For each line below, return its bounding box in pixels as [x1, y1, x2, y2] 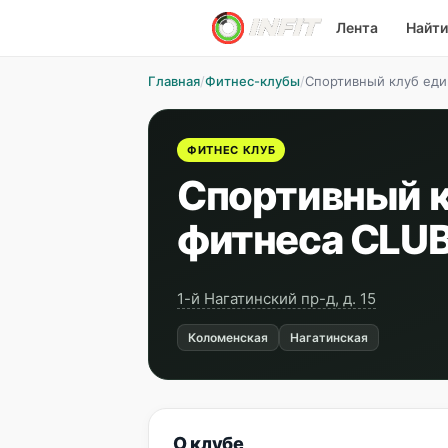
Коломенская [188, 330, 268, 345]
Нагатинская [290, 330, 368, 345]
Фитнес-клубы [205, 73, 300, 89]
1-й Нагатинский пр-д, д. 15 [177, 289, 376, 308]
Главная [148, 73, 200, 89]
